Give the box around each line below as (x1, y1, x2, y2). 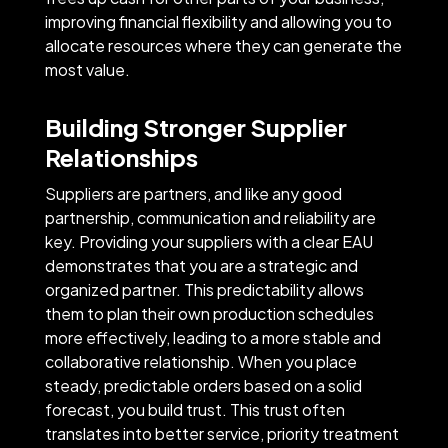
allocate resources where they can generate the (44, 34, 402, 56)
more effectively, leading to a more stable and (44, 326, 381, 348)
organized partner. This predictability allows (44, 278, 364, 300)
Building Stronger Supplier (44, 111, 347, 142)
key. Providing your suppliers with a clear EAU (44, 230, 373, 252)
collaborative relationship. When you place (44, 350, 357, 372)
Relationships (44, 141, 198, 172)
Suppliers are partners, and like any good (44, 182, 342, 204)
